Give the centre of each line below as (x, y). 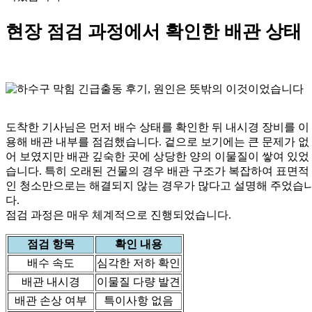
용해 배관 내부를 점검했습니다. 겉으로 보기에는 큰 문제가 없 (157, 142)
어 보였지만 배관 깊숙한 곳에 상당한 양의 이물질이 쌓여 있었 (157, 157)
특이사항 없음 (139, 301)
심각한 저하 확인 (139, 263)
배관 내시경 (51, 282)
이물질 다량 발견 (139, 282)
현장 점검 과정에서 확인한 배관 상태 (154, 31)
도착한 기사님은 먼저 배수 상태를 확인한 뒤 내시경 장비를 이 (157, 127)
